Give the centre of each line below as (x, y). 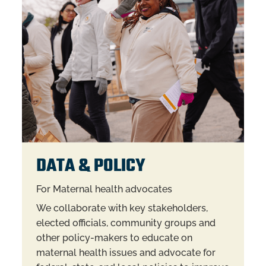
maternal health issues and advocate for (126, 252)
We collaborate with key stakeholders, (122, 208)
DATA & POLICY (91, 167)
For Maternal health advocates (104, 189)
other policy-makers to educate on (114, 237)
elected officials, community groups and (126, 223)
